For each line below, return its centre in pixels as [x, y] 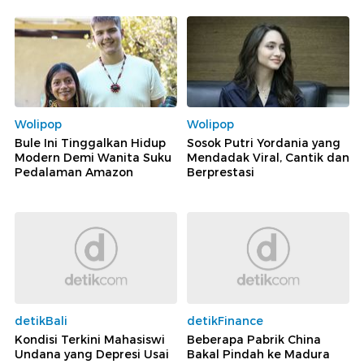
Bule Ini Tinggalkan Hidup [90, 143]
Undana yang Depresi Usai [92, 354]
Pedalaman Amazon [74, 173]
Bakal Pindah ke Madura [258, 354]
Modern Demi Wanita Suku [93, 158]
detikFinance [225, 321]
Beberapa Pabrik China [254, 339]
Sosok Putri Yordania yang [264, 143]
